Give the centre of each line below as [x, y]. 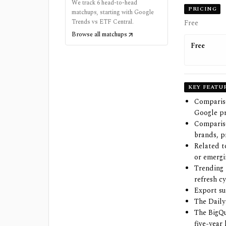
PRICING [203, 9]
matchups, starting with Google [113, 12]
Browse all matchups [99, 34]
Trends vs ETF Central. [103, 22]
